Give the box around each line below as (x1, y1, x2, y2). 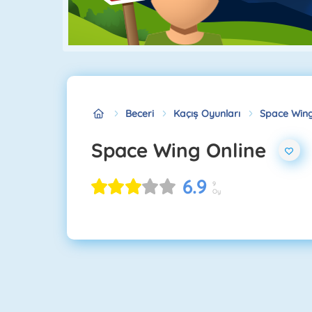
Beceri (125, 107, 154, 120)
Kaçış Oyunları (173, 107, 240, 120)
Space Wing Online (103, 137, 266, 162)
